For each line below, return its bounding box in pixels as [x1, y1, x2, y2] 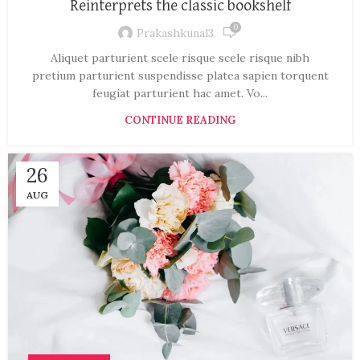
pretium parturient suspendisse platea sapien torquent [31, 68, 329, 84]
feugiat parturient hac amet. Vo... [92, 86, 268, 101]
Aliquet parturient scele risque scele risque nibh [51, 51, 309, 66]
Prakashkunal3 [137, 25, 214, 40]
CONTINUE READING [125, 113, 235, 128]
